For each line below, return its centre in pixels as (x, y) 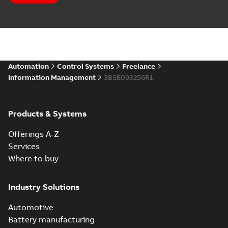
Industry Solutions (44, 187)
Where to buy (33, 158)
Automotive (31, 207)
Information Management (52, 77)
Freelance (139, 66)
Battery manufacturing (51, 219)
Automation (28, 66)
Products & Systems (47, 113)
